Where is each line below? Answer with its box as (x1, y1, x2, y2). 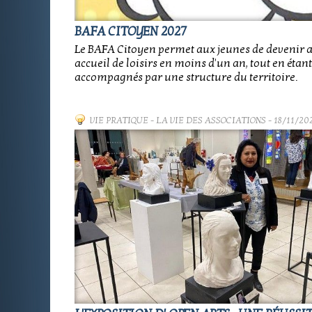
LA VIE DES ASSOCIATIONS (156, 115, 266, 126)
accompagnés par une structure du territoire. (75, 70, 297, 84)
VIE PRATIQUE (90, 115, 148, 126)
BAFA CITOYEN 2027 (75, 24, 187, 39)
